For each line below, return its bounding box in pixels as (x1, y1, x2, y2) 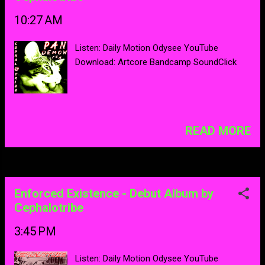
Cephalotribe (14, 200, 83, 215)
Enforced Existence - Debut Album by (14, 186, 214, 201)
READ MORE (185, 123, 251, 138)
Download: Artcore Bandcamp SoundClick (75, 56, 237, 67)
